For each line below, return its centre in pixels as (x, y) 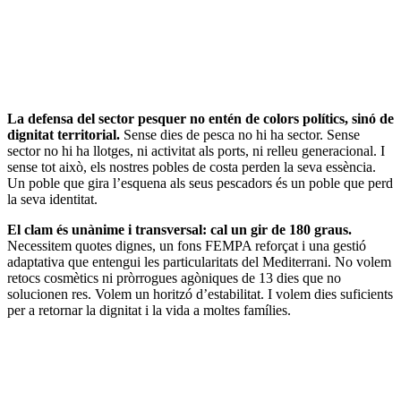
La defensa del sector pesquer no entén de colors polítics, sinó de (200, 118)
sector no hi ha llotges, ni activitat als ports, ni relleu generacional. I (196, 150)
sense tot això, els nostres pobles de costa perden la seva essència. (192, 166)
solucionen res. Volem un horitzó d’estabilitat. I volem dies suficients (200, 294)
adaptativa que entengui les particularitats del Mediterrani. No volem (199, 261)
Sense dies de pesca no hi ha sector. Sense (242, 134)
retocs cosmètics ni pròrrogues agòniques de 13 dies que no (174, 277)
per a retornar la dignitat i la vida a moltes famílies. (149, 310)
